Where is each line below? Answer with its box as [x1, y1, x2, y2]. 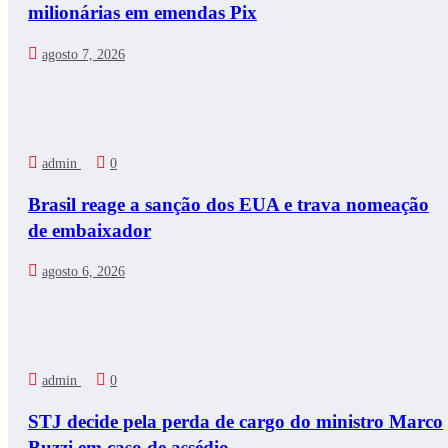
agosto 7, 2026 [42, 46, 125, 62]
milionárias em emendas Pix [28, 2, 257, 24]
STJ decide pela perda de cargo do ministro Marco [28, 411, 443, 433]
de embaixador [28, 219, 151, 241]
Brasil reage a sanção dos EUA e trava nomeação [28, 193, 429, 215]
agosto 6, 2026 [42, 264, 125, 280]
